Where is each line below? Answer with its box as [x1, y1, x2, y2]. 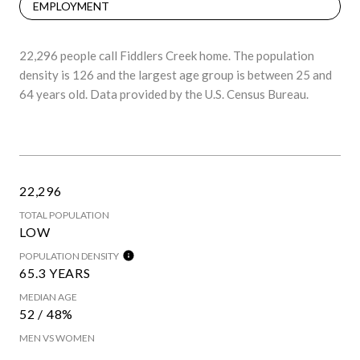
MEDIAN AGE [19, 291, 77, 304]
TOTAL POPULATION [19, 209, 109, 222]
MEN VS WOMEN [19, 332, 95, 345]
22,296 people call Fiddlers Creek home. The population [19, 48, 314, 63]
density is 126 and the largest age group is [19, 67, 247, 83]
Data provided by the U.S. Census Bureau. [88, 87, 309, 102]
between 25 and [247, 67, 332, 83]
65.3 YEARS [19, 265, 91, 281]
